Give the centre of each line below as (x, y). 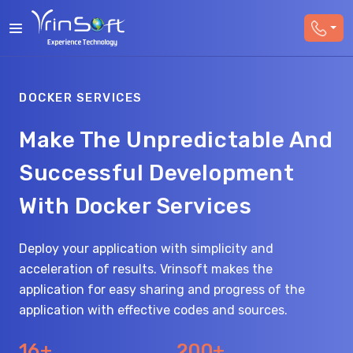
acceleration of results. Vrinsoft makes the (146, 269)
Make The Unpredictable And (176, 140)
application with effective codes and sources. (153, 310)
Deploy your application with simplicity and (146, 249)
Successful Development (157, 173)
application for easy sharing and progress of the (162, 290)
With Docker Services (136, 206)
